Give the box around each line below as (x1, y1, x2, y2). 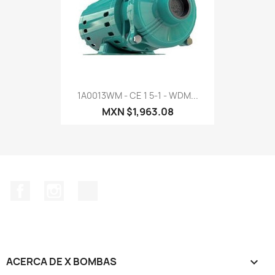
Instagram (63, 180, 112, 194)
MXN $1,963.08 (101, 104, 174, 118)
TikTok (97, 180, 128, 194)
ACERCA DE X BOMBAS (6, 254, 117, 268)
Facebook (30, 180, 76, 194)
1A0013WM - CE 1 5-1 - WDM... (77, 89, 198, 101)
